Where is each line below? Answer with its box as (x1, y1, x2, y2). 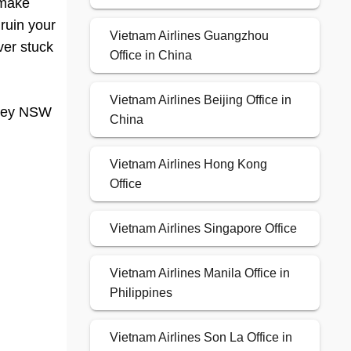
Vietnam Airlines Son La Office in (109, 331, 292, 345)
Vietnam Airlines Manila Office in (109, 266, 290, 280)
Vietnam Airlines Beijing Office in (109, 93, 291, 107)
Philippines (109, 286, 172, 300)
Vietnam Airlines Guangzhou (109, 29, 269, 43)
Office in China (109, 49, 192, 63)
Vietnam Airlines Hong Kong (109, 157, 267, 172)
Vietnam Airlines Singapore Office (109, 222, 297, 236)
